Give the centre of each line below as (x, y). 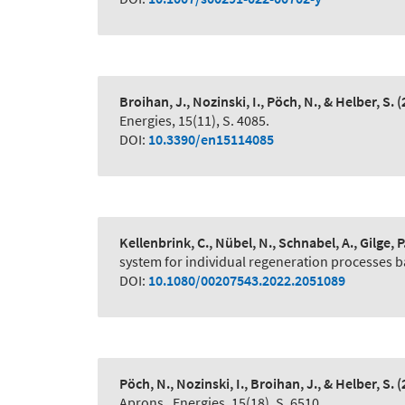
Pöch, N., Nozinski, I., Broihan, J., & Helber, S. (257, 384)
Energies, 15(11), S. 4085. (194, 121)
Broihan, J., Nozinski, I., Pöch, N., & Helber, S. (257, 102)
